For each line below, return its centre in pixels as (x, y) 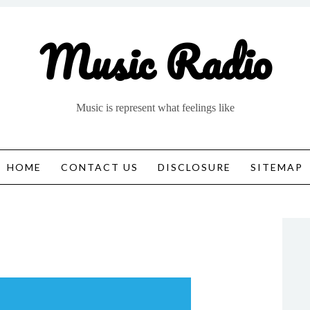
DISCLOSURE (194, 167)
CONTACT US (100, 167)
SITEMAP (277, 167)
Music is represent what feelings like (155, 108)
